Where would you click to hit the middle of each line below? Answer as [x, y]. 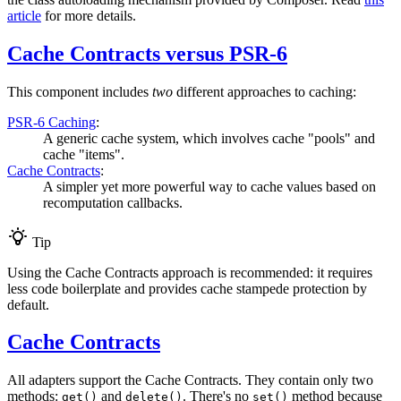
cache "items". [84, 154]
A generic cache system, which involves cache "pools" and [209, 138]
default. [28, 304]
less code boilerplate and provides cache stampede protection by [187, 288]
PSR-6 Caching [51, 122]
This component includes [80, 91]
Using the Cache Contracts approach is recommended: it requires [190, 272]
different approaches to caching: [264, 91]
